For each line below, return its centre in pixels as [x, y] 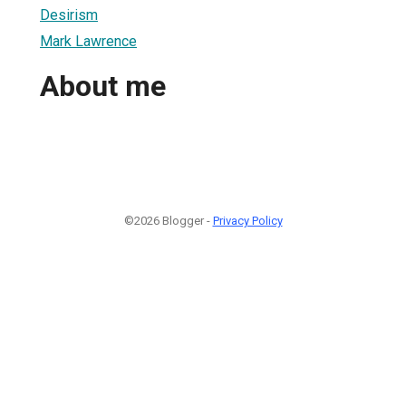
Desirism [69, 14]
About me [103, 87]
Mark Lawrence [88, 41]
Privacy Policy [247, 220]
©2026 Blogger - [168, 220]
